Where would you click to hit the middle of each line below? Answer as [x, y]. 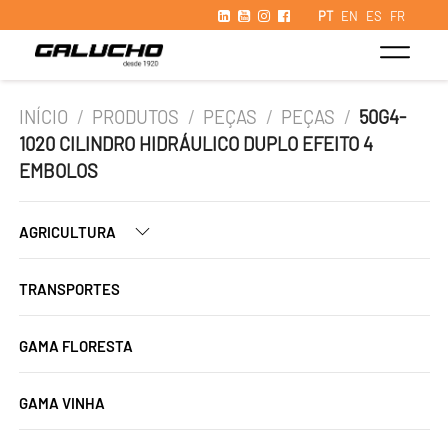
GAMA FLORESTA [76, 346]
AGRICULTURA [69, 232]
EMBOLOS [58, 171]
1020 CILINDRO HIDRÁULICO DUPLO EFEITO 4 [196, 144]
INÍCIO [43, 117]
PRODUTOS [136, 117]
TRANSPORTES [69, 289]
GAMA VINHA [62, 403]
